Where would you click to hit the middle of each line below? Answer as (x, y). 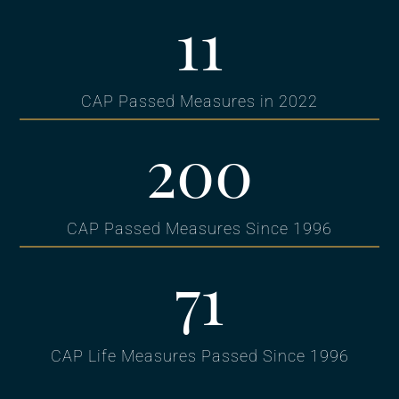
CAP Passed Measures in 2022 (199, 102)
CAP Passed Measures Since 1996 (199, 229)
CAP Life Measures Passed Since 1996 (199, 356)
